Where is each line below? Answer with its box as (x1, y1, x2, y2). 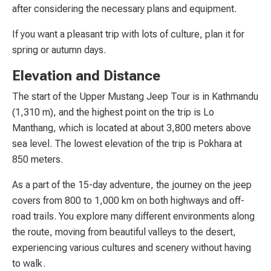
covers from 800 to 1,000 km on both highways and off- (12, 194, 244, 206)
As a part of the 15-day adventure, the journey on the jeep (12, 178, 252, 191)
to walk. (12, 257, 45, 269)
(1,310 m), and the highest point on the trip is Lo (12, 106, 214, 118)
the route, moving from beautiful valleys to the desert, (12, 226, 236, 238)
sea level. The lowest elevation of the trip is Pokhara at (12, 137, 242, 149)
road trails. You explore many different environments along (12, 210, 255, 222)
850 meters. (12, 153, 63, 165)
